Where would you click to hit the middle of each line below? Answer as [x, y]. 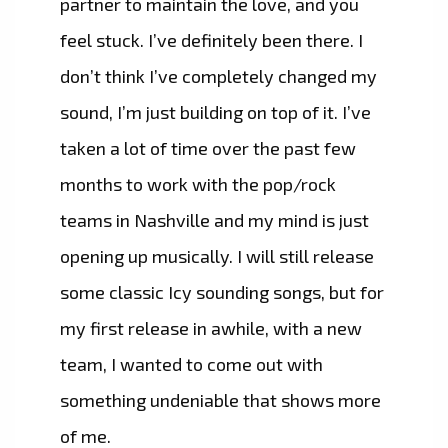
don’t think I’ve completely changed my [218, 76]
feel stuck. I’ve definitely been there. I [211, 40]
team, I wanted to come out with [191, 364]
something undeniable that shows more [220, 400]
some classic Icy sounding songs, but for [222, 292]
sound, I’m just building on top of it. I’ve [215, 112]
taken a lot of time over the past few [208, 148]
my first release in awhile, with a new [211, 328]
